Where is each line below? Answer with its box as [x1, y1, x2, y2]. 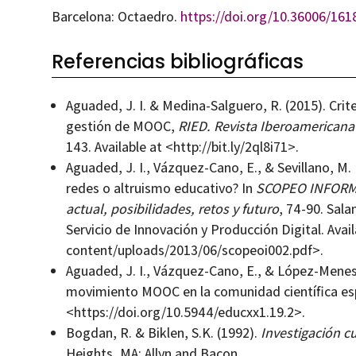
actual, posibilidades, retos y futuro [65, 199, 279, 219]
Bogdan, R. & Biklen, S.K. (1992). [65, 323, 261, 342]
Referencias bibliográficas [51, 48, 304, 75]
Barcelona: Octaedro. [51, 7, 180, 26]
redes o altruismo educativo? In [65, 179, 256, 198]
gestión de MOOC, [65, 117, 178, 136]
